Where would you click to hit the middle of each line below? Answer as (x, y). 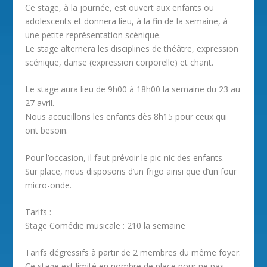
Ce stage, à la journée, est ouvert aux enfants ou (120, 7)
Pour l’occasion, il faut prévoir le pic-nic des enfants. (125, 157)
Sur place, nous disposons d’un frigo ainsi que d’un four (131, 171)
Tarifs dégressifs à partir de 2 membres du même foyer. (133, 253)
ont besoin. (47, 131)
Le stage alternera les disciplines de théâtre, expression (132, 48)
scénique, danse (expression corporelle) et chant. (119, 62)
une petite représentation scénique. (93, 35)
